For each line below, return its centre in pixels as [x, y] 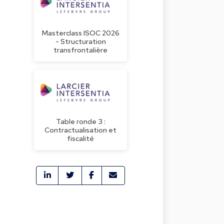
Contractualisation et [80, 129]
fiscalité [80, 138]
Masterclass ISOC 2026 [80, 32]
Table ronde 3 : [80, 121]
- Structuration [80, 41]
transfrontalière [80, 49]
